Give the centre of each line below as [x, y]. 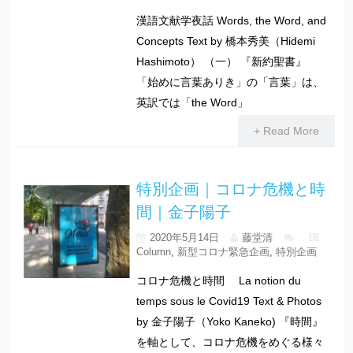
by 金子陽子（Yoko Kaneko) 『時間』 [229, 321]
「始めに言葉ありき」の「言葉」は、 [230, 82]
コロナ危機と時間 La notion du [218, 280]
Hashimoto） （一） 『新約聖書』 [221, 62]
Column [153, 251]
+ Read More [286, 130]
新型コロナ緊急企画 [223, 251]
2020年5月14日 [184, 237]
